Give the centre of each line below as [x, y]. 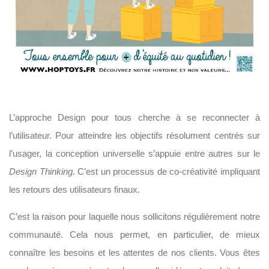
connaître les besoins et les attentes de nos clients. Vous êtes [134, 252]
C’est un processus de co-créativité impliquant [168, 171]
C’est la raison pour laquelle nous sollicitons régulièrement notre [134, 216]
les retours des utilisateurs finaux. [74, 189]
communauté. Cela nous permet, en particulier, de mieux [134, 234]
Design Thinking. [42, 171]
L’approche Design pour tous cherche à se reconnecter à [134, 117]
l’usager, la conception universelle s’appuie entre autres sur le [134, 153]
